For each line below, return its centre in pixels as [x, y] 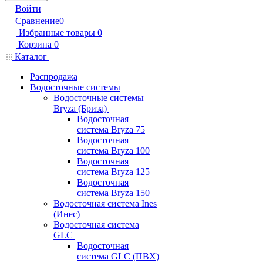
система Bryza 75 [111, 129]
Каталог [31, 57]
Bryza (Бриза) [80, 108]
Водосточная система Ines [105, 203]
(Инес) [67, 214]
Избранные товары [57, 33]
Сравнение [37, 21]
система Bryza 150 [113, 193]
